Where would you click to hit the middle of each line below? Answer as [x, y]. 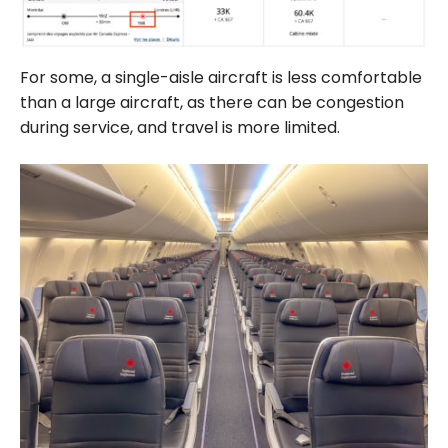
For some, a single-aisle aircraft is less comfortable [221, 77]
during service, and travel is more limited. [180, 127]
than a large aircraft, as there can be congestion [212, 102]
